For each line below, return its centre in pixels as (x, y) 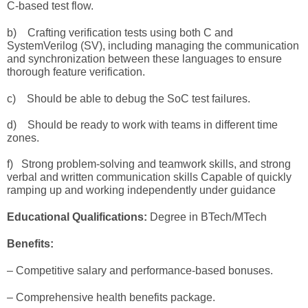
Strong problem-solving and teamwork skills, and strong (156, 164)
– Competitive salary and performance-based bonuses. (140, 271)
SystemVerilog (42, 46)
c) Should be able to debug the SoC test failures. (129, 99)
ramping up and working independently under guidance (141, 190)
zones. (23, 138)
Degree (168, 217)
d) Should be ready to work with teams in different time (142, 125)
